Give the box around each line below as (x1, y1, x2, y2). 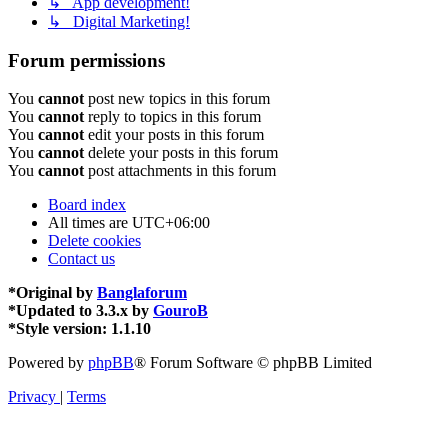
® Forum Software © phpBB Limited (134, 354, 372, 372)
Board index (48, 196, 126, 214)
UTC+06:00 (132, 214, 210, 232)
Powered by (8, 354, 88, 372)
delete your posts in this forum (84, 144, 278, 162)
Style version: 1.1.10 (16, 320, 151, 338)
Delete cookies (48, 232, 141, 250)
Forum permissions (8, 49, 165, 71)
